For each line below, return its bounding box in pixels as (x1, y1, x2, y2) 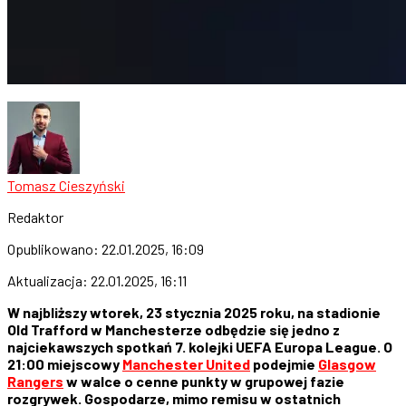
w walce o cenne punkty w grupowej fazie (63, 372, 344, 390)
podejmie (250, 354, 318, 372)
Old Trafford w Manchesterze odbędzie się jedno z (7, 320, 340, 338)
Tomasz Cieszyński (7, 176, 125, 194)
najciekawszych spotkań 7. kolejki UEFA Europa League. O (7, 337, 392, 355)
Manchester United (122, 354, 250, 372)
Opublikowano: (7, 239, 101, 257)
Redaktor (7, 208, 63, 226)
